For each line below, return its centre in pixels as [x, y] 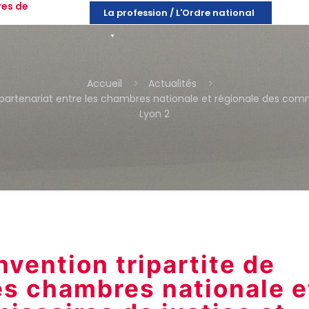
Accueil [104, 83]
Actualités [172, 83]
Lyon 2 [154, 114]
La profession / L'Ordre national [179, 12]
